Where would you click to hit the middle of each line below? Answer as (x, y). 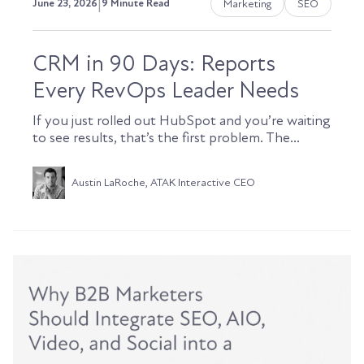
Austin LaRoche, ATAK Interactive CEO (163, 182)
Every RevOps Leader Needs (166, 90)
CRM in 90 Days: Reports (154, 63)
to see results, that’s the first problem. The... (166, 137)
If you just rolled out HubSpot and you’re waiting (182, 120)
